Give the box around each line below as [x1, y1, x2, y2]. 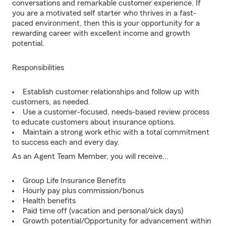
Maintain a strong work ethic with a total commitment [23, 128, 209, 136]
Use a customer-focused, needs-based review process [23, 108, 209, 116]
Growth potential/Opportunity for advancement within [23, 217, 211, 225]
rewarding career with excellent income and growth [12, 29, 190, 37]
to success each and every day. [12, 138, 120, 146]
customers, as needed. [12, 98, 90, 106]
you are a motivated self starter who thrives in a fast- [12, 9, 196, 17]
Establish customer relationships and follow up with [23, 88, 199, 96]
